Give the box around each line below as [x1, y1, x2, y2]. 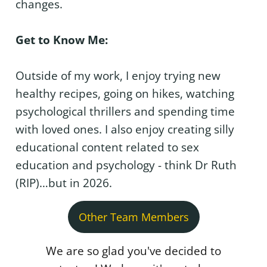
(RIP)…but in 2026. [15, 175, 112, 191]
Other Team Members [78, 210, 189, 225]
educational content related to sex [15, 139, 199, 156]
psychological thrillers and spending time [15, 104, 235, 120]
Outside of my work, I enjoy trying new [15, 68, 221, 84]
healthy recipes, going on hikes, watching [15, 86, 234, 102]
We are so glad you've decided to [46, 243, 221, 259]
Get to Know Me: [15, 32, 108, 48]
